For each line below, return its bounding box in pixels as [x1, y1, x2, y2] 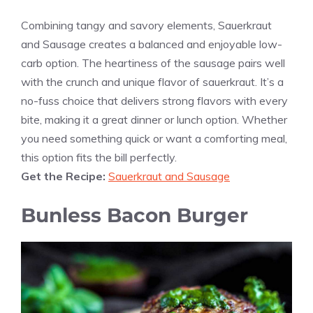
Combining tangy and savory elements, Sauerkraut [21, 18, 272, 33]
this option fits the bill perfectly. [21, 150, 177, 165]
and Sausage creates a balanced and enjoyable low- [21, 37, 282, 52]
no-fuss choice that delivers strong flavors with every [21, 94, 288, 108]
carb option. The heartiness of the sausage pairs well [21, 56, 285, 71]
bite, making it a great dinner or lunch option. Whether [21, 112, 287, 127]
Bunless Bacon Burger [21, 203, 248, 228]
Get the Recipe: [21, 169, 108, 184]
